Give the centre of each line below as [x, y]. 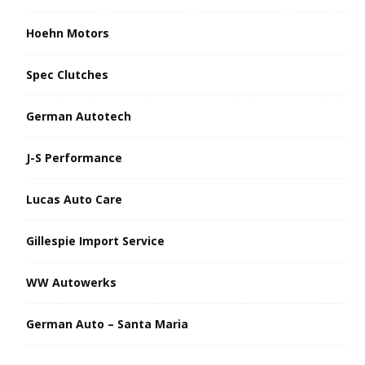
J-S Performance [74, 157]
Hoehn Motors [68, 33]
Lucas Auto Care [74, 199]
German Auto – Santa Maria [107, 323]
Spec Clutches [67, 74]
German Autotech [79, 116]
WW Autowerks [71, 282]
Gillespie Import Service [95, 240]
